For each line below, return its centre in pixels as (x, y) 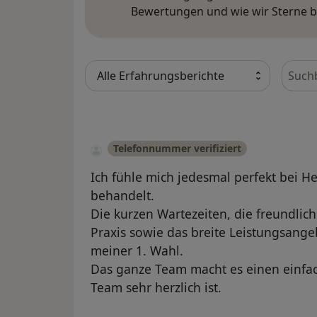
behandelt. (122, 196)
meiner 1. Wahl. (137, 251)
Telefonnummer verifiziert (177, 149)
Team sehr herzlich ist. (156, 288)
